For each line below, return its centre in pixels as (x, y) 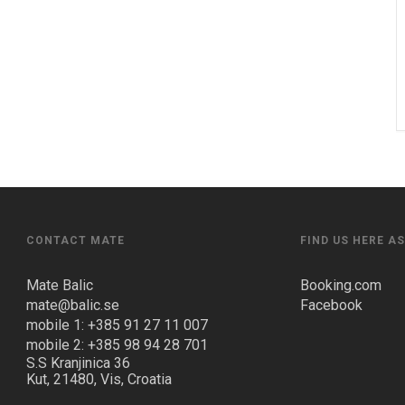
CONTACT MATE (75, 241)
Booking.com (340, 286)
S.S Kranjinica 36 (78, 363)
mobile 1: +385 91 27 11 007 (117, 325)
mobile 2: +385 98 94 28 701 (117, 345)
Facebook (331, 306)
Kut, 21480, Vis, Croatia (99, 380)
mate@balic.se (72, 306)
